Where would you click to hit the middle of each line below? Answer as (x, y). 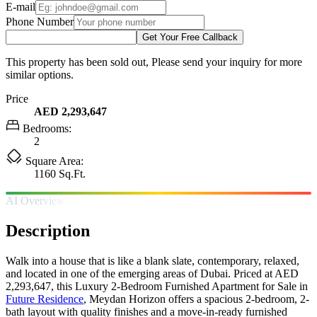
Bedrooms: (46, 128)
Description (48, 230)
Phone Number (40, 21)
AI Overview (35, 200)
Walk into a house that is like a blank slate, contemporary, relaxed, (152, 260)
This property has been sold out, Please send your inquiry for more (154, 62)
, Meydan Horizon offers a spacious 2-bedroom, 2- (196, 299)
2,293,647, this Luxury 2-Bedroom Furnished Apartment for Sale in (157, 286)
